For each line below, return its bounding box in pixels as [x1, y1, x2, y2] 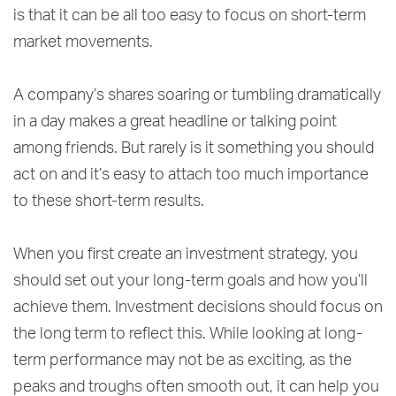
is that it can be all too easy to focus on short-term [13, 7, 366, 24]
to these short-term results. [13, 193, 204, 209]
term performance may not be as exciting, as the [13, 352, 352, 369]
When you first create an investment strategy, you [13, 246, 358, 263]
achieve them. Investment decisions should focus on [13, 299, 383, 316]
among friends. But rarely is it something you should [13, 140, 374, 156]
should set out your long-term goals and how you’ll [13, 272, 368, 289]
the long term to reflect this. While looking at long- [13, 325, 362, 342]
